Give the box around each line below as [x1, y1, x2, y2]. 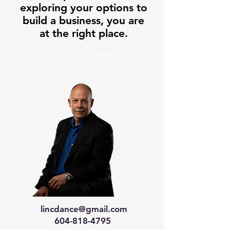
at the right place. [39, 27, 128, 40]
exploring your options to [20, 1, 147, 14]
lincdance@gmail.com [40, 204, 127, 214]
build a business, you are [23, 14, 144, 27]
